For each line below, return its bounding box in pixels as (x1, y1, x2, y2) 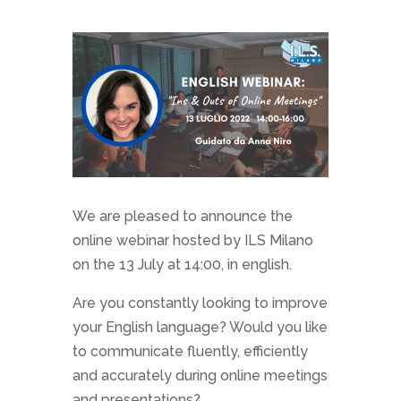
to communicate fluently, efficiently (72, 342, 308, 360)
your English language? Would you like (72, 318, 328, 336)
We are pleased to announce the (72, 207, 293, 225)
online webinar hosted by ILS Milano (72, 231, 313, 249)
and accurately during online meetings (72, 366, 328, 384)
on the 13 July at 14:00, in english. (72, 255, 292, 273)
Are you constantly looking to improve (72, 294, 328, 311)
